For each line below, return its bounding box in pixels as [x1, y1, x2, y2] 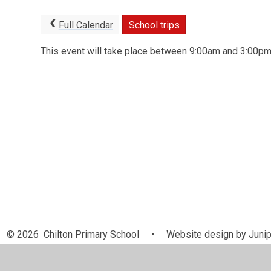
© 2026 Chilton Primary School [7, 229, 142, 241]
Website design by [164, 229, 246, 241]
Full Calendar [58, 19, 113, 31]
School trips [128, 19, 180, 31]
